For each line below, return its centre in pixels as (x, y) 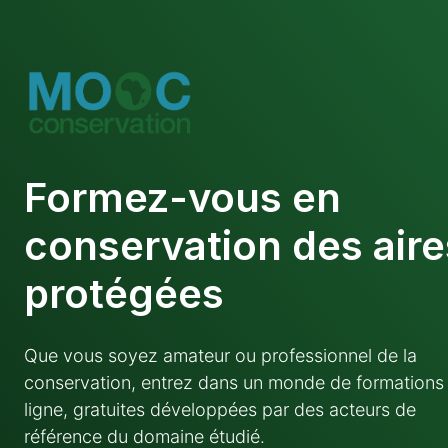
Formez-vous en (182, 197)
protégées (124, 293)
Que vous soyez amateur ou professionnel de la (220, 355)
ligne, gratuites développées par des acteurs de (220, 409)
